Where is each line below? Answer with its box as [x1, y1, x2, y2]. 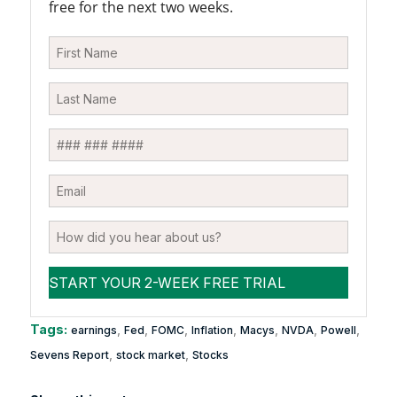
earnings [70, 323, 117, 337]
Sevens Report [29, 347, 109, 362]
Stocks [191, 347, 229, 362]
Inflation [191, 323, 233, 337]
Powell [320, 323, 356, 337]
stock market [115, 347, 185, 362]
